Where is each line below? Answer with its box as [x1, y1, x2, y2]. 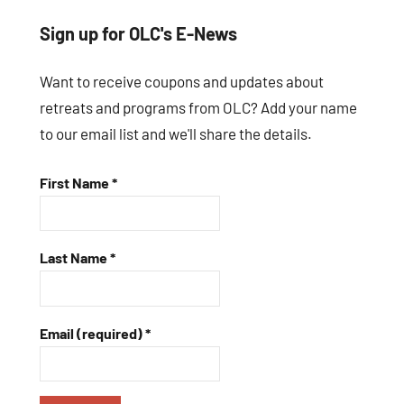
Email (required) [40, 324, 145, 342]
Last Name [40, 249, 110, 267]
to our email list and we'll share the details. [40, 124, 312, 143]
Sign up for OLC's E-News [40, 22, 237, 44]
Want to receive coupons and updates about [40, 72, 324, 91]
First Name [40, 173, 112, 191]
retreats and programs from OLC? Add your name [40, 98, 357, 117]
